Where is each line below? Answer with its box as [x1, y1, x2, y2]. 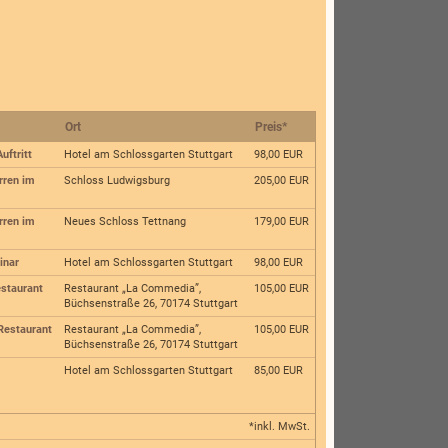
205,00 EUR [254, 174, 310, 188]
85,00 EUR [254, 364, 304, 378]
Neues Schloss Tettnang [64, 215, 187, 229]
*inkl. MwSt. [248, 420, 310, 434]
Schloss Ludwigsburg [64, 174, 171, 188]
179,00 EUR [254, 215, 310, 229]
